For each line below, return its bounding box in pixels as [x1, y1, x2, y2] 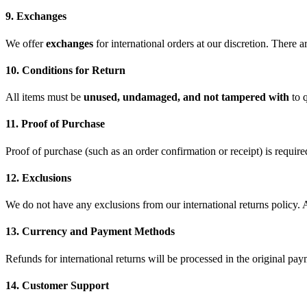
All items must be [5, 91, 84, 103]
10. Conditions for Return [5, 64, 125, 76]
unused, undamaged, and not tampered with [84, 91, 289, 103]
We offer [5, 37, 46, 49]
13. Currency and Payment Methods [5, 225, 175, 238]
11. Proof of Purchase [5, 118, 105, 130]
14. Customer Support [5, 279, 109, 291]
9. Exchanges [5, 10, 66, 23]
